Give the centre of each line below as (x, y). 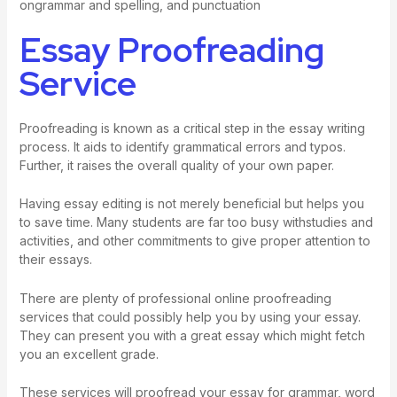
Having (41, 204)
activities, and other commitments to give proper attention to (195, 241)
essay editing (102, 204)
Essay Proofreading (171, 51)
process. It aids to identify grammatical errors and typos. (182, 147)
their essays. (55, 260)
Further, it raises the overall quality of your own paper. (176, 166)
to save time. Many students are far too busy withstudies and (196, 222)
